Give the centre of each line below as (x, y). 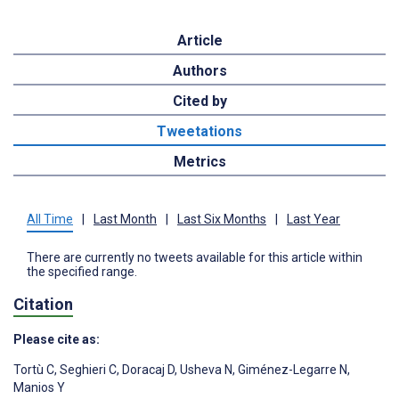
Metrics (199, 161)
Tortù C (34, 370)
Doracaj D (147, 370)
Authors (199, 70)
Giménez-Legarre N (291, 370)
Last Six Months (222, 219)
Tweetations (199, 131)
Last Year (313, 219)
